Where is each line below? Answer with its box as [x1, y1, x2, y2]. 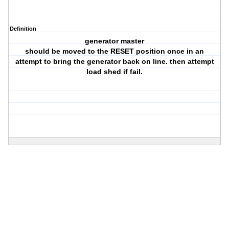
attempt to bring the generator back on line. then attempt [15, 57, 214, 66]
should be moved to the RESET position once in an [25, 47, 204, 56]
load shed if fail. [86, 67, 143, 76]
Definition [10, 26, 36, 32]
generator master [85, 37, 145, 45]
